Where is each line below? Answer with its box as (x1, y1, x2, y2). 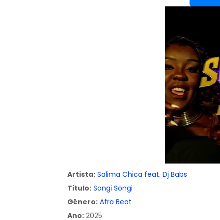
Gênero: (67, 197, 98, 207)
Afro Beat (100, 197, 132, 207)
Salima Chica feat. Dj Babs (97, 169, 187, 179)
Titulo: (67, 183, 91, 193)
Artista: (67, 169, 95, 179)
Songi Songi (93, 183, 133, 193)
